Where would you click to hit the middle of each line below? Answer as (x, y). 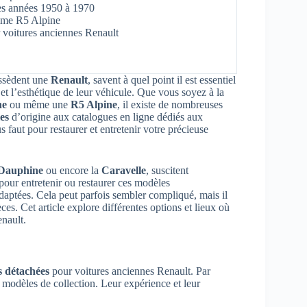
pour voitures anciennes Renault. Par (130, 271)
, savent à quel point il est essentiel (162, 80)
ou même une (39, 105)
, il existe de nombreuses (170, 105)
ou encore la (72, 171)
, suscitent (167, 171)
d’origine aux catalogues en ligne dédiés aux (106, 117)
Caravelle (124, 171)
